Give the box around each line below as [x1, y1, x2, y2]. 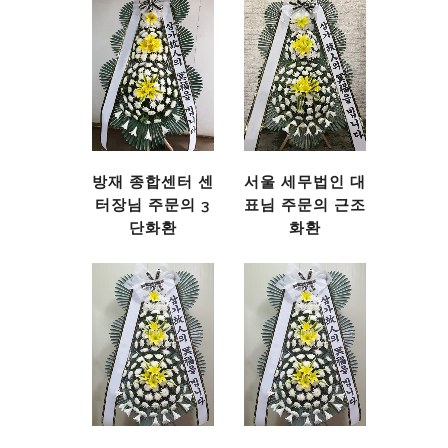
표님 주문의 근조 [244, 195, 367, 214]
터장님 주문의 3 [95, 195, 211, 214]
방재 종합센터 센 [91, 172, 214, 191]
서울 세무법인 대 [244, 172, 367, 191]
